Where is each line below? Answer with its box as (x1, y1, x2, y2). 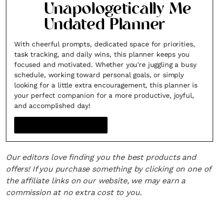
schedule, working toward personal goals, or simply (14, 71, 184, 79)
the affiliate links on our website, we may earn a (6, 176, 186, 185)
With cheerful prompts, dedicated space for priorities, (14, 40, 195, 48)
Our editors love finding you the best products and (6, 153, 196, 162)
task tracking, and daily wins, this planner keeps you (14, 50, 190, 58)
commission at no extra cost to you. (6, 188, 142, 197)
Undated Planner (44, 14, 165, 37)
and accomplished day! (14, 102, 91, 109)
